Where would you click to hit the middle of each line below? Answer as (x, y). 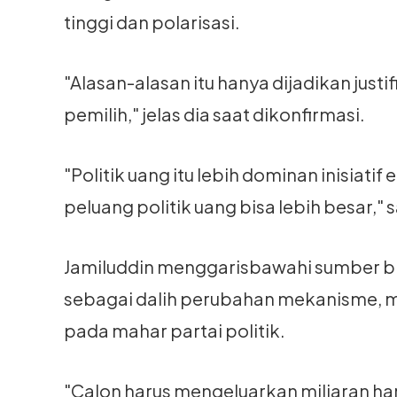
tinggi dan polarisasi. (152, 22)
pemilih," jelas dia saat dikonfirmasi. (214, 114)
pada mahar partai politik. (175, 330)
